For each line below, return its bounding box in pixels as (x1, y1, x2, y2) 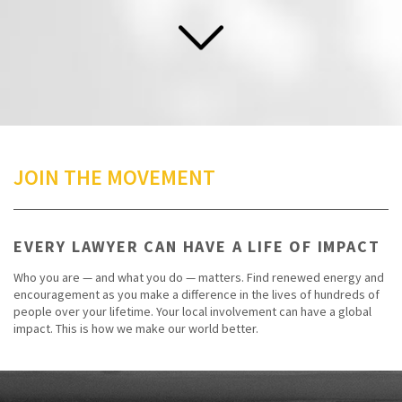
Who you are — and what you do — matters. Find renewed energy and (13, 268, 384, 285)
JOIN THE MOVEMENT (13, 162, 215, 191)
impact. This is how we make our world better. (13, 319, 258, 336)
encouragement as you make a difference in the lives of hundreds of (13, 285, 380, 302)
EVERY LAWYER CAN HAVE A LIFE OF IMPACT (13, 235, 380, 257)
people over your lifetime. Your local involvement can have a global (13, 302, 371, 319)
